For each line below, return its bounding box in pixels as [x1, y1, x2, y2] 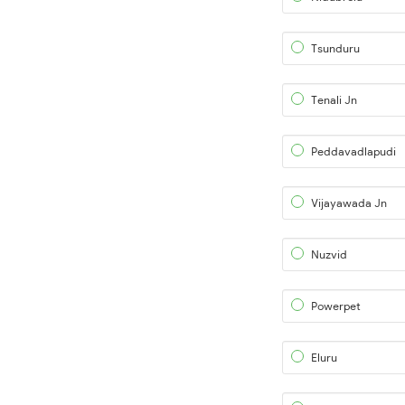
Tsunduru [311, 42, 360, 55]
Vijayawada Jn [311, 196, 387, 210]
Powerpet [311, 299, 361, 313]
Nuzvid [311, 248, 347, 261]
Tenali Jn [311, 93, 357, 107]
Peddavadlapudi [311, 145, 396, 158]
